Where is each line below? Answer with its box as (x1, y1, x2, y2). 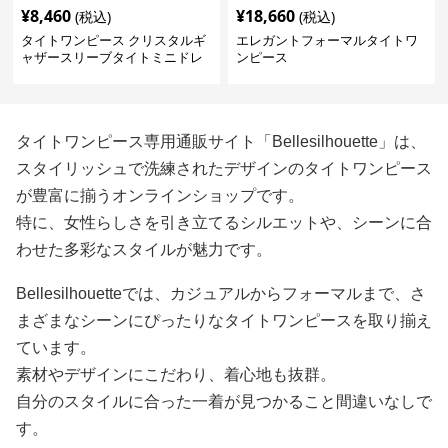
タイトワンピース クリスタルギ (21, 31, 207, 49)
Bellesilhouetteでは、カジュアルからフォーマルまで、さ (16, 285, 426, 302)
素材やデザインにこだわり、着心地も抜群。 (16, 366, 336, 383)
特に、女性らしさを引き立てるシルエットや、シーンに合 (16, 214, 432, 231)
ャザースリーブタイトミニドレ (21, 48, 204, 66)
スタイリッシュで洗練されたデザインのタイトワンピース (16, 160, 432, 177)
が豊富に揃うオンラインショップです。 (16, 187, 304, 204)
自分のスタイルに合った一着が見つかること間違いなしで (16, 393, 432, 410)
